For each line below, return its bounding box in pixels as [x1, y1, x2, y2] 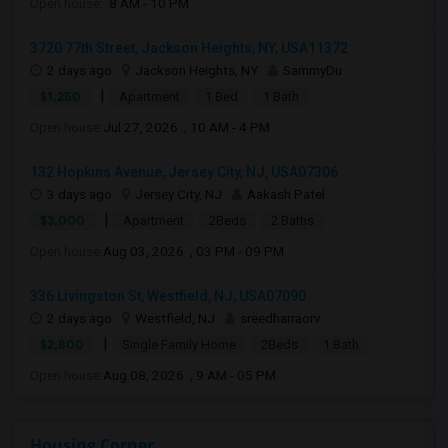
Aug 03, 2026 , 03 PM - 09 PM [103, 243, 284, 259]
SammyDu [283, 62, 342, 78]
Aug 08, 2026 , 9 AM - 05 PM [103, 367, 276, 383]
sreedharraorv [240, 310, 321, 326]
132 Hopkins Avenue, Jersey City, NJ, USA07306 [30, 164, 338, 180]
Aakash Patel [247, 186, 325, 202]
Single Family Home [122, 337, 236, 352]
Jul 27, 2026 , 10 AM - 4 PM [103, 119, 270, 135]
